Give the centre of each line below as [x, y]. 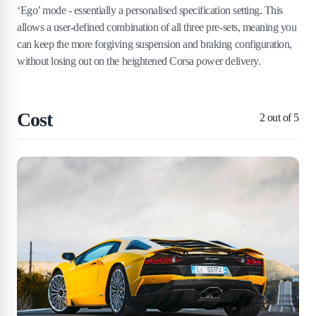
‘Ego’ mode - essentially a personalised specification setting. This [150, 10]
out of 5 [282, 117]
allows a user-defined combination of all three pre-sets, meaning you [157, 27]
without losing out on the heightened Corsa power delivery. [139, 61]
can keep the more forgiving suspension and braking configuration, [154, 44]
